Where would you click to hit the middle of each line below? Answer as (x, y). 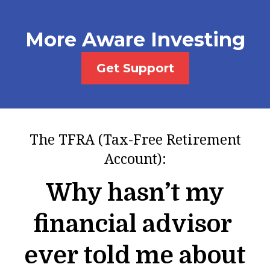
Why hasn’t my (135, 193)
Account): (135, 159)
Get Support (135, 68)
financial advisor (135, 224)
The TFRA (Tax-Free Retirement (135, 139)
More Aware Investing (135, 39)
